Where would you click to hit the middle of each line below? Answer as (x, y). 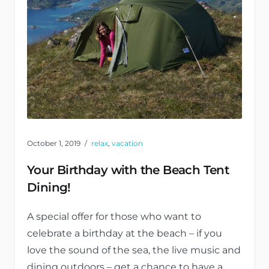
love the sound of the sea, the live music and (134, 250)
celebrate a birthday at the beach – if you (125, 233)
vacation (127, 143)
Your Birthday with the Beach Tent (128, 170)
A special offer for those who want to (114, 216)
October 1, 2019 (54, 143)
